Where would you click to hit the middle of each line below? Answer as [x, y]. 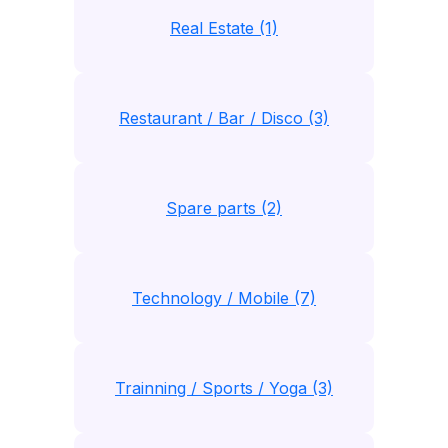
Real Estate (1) [224, 28]
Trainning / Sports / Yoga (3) [224, 388]
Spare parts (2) [224, 208]
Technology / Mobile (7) [224, 298]
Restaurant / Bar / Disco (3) [224, 118]
